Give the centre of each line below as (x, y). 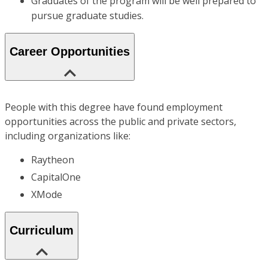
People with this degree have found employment (114, 107)
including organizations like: (68, 135)
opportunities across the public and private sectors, (121, 121)
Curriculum (42, 230)
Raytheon (53, 159)
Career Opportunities (70, 51)
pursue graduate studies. (87, 16)
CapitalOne (56, 177)
